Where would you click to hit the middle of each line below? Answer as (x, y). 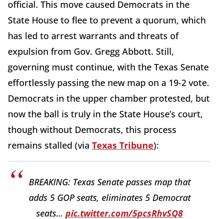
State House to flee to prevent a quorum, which (107, 20)
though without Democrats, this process (92, 130)
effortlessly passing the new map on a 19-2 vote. (109, 83)
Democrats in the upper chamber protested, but (109, 99)
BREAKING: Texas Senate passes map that (109, 182)
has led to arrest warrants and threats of (93, 36)
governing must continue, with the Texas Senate (108, 67)
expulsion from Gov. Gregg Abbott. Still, (91, 52)
